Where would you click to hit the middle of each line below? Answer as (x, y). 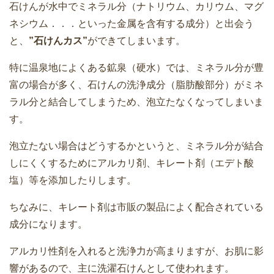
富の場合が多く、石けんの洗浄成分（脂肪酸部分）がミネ (136, 84)
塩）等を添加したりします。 (73, 180)
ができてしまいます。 (136, 40)
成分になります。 (48, 224)
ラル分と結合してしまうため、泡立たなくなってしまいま (136, 102)
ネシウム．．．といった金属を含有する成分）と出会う (131, 23)
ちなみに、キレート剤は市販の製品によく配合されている (136, 207)
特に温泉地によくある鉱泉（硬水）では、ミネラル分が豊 (136, 67)
